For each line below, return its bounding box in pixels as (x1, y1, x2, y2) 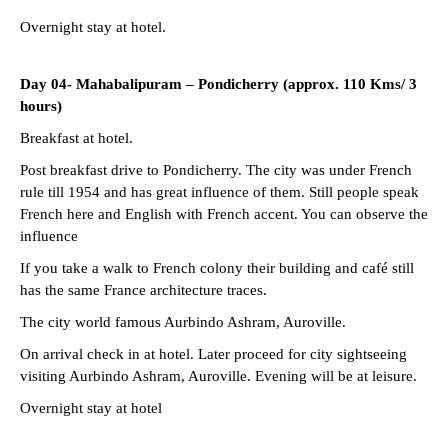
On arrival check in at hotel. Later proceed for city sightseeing (20, 345, 407, 362)
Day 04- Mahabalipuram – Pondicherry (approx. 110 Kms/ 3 (20, 75, 417, 92)
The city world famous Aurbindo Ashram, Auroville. (20, 313, 346, 330)
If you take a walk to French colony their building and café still (20, 259, 414, 276)
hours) (20, 97, 62, 114)
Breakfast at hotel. (20, 129, 133, 146)
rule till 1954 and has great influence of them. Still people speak (20, 183, 419, 200)
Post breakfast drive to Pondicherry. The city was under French (20, 161, 412, 178)
